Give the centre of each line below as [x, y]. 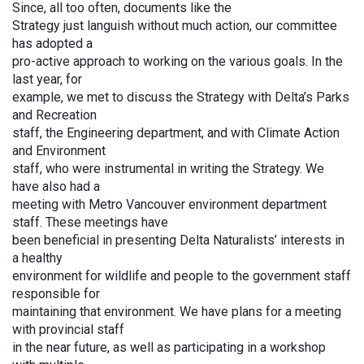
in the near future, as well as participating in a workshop [169, 347]
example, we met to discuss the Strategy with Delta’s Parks [181, 97]
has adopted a [52, 43]
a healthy [37, 258]
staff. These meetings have [90, 222]
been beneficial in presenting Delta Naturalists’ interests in [178, 240]
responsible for [56, 294]
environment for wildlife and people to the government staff [182, 276]
